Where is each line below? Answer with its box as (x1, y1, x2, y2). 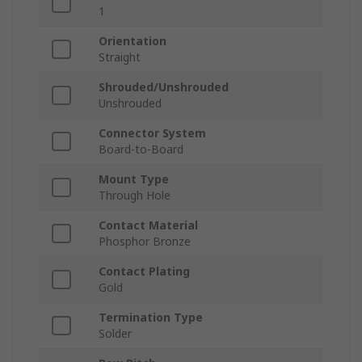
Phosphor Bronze (99, 234, 191, 250)
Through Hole (99, 187, 170, 204)
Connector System (99, 125, 206, 141)
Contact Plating (99, 263, 190, 280)
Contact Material (99, 217, 198, 234)
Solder (99, 326, 132, 342)
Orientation (99, 33, 166, 49)
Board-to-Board (99, 141, 183, 158)
